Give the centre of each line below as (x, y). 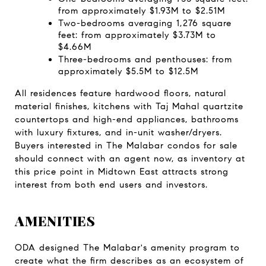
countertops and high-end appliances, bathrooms (127, 119)
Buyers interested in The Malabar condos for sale (126, 145)
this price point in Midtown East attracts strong (122, 171)
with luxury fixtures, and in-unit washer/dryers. (118, 132)
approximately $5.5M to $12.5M (128, 71)
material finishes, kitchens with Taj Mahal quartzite (129, 106)
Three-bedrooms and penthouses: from (145, 59)
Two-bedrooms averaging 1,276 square (145, 23)
